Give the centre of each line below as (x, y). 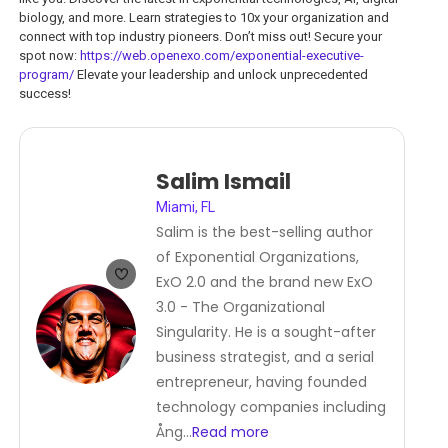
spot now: (49, 56)
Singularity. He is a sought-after (266, 332)
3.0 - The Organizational (240, 307)
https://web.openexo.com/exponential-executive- (222, 56)
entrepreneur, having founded (261, 382)
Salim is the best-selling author (264, 232)
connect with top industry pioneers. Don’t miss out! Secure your (200, 37)
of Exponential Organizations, (257, 257)
